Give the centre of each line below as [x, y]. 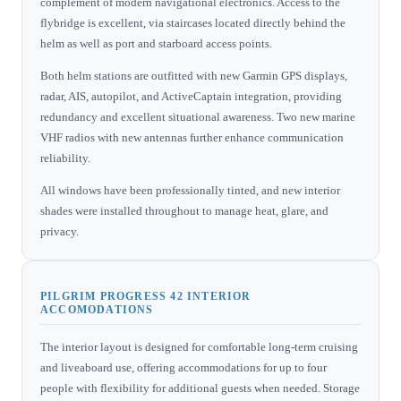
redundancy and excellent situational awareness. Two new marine [198, 116]
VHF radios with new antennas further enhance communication [192, 137]
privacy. [60, 231]
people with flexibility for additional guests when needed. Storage [200, 388]
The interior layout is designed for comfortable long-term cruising [199, 346]
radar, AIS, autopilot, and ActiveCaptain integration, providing [191, 96]
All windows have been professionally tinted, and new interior [190, 190]
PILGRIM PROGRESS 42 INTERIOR [146, 296]
